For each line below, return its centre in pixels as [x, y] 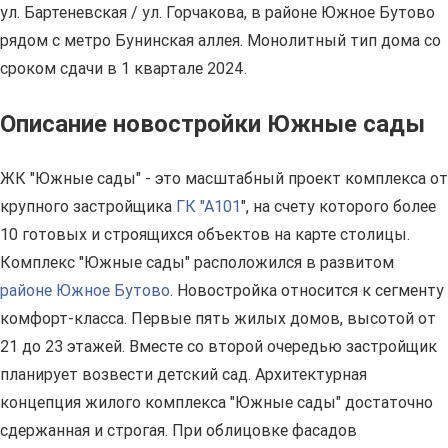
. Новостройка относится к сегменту [307, 290]
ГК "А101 [208, 206]
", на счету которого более [338, 206]
